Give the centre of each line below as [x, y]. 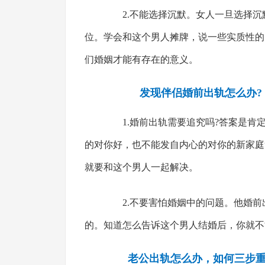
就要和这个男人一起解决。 [141, 167]
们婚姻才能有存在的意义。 [141, 59]
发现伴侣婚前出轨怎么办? [201, 93]
